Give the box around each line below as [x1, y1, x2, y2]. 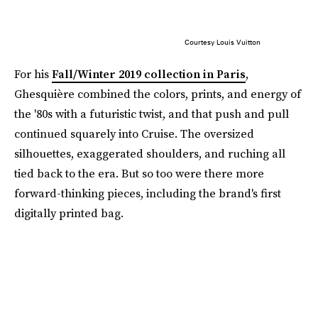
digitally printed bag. [14, 204, 124, 221]
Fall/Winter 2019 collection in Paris [52, 65, 246, 82]
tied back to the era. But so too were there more [14, 165, 264, 181]
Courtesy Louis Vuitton [184, 37, 261, 46]
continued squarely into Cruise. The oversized [14, 125, 254, 141]
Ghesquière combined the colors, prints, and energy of [14, 85, 301, 102]
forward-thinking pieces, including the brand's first [14, 185, 281, 201]
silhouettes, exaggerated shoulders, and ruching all [14, 145, 285, 161]
